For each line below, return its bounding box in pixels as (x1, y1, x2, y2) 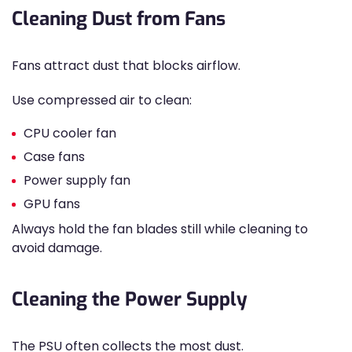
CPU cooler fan (24, 124, 116, 142)
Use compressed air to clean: (12, 91, 192, 109)
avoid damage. (12, 239, 102, 257)
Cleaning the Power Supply (12, 287, 247, 312)
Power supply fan (24, 171, 130, 189)
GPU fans (24, 195, 80, 213)
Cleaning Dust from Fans (12, 6, 225, 31)
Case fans (24, 148, 85, 166)
